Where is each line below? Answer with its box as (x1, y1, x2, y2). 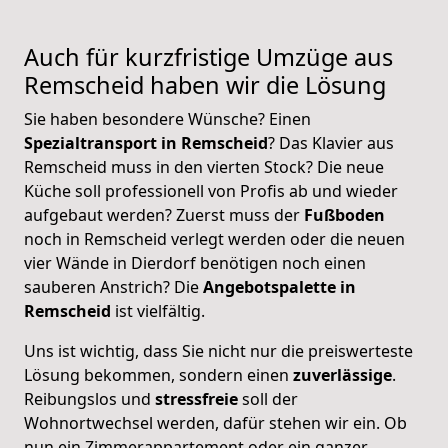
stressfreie (155, 387, 238, 410)
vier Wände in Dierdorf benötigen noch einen (24, 251, 366, 274)
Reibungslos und (24, 387, 155, 410)
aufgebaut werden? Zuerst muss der (24, 203, 304, 226)
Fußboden (304, 203, 385, 226)
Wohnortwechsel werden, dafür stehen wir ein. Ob (24, 411, 407, 434)
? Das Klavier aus (268, 131, 394, 154)
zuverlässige (289, 363, 392, 386)
